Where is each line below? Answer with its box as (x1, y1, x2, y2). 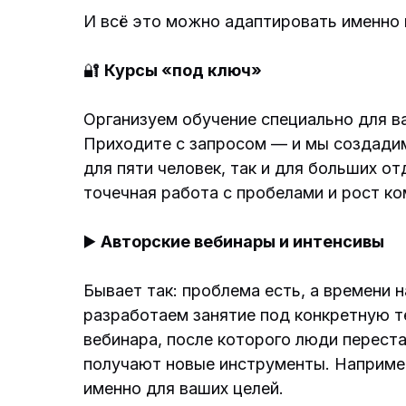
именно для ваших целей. (83, 379, 284, 398)
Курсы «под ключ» (104, 61, 262, 80)
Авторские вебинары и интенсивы (101, 232, 384, 251)
